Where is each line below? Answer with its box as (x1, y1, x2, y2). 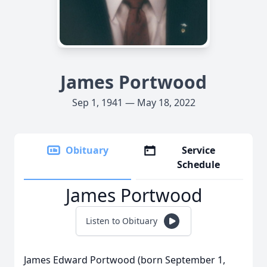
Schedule (177, 158, 221, 171)
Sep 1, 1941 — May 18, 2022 (72, 96, 195, 109)
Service (182, 144, 216, 157)
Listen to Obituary (86, 215, 157, 226)
